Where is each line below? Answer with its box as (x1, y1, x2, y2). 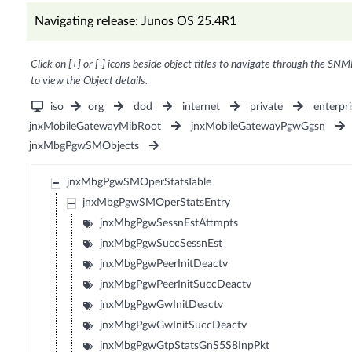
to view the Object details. (30, 75, 148, 87)
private (250, 101, 284, 113)
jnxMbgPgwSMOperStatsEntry (82, 197, 231, 209)
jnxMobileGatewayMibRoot (28, 121, 161, 133)
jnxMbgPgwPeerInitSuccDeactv (100, 279, 252, 291)
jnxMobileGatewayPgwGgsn (190, 121, 325, 133)
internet (182, 101, 221, 113)
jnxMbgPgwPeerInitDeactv (100, 258, 229, 270)
